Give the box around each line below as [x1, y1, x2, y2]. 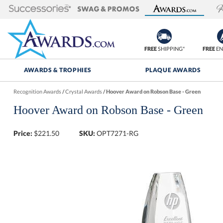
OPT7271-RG [97, 129, 139, 137]
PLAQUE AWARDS [145, 66, 201, 74]
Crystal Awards [65, 88, 102, 95]
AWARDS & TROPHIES [23, 66, 92, 74]
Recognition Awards [13, 88, 61, 95]
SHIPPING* [156, 45, 185, 52]
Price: [13, 129, 32, 137]
